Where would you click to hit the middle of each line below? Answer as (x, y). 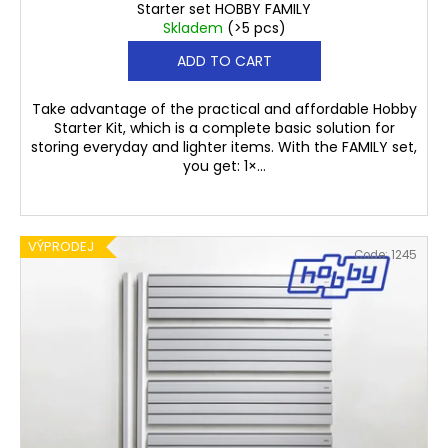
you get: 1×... (224, 166)
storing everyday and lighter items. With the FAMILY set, (224, 147)
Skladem (194, 28)
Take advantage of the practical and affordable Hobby (224, 109)
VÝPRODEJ (61, 247)
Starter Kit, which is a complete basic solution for (224, 128)
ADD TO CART (224, 61)
